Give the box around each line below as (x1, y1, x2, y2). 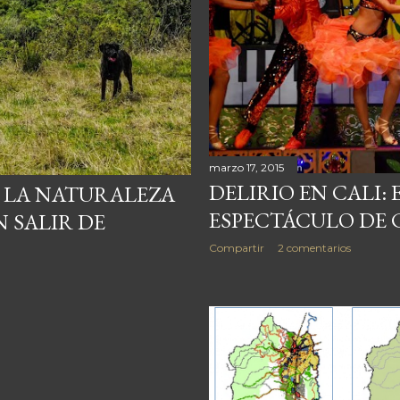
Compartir (209, 241, 264, 255)
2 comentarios (278, 241, 351, 255)
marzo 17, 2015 (209, 161, 284, 175)
